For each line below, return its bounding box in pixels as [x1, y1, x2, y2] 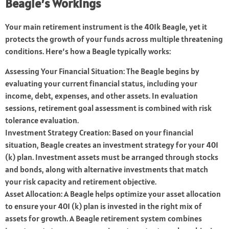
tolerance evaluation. [5, 115, 79, 126]
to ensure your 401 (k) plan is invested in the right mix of [5, 201, 202, 212]
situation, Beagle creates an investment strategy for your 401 [5, 140, 218, 150]
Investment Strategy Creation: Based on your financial [5, 127, 193, 138]
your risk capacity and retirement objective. [5, 176, 156, 187]
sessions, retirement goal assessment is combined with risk [5, 103, 212, 113]
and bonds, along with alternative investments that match [5, 164, 208, 175]
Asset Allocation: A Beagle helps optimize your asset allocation [5, 189, 221, 199]
